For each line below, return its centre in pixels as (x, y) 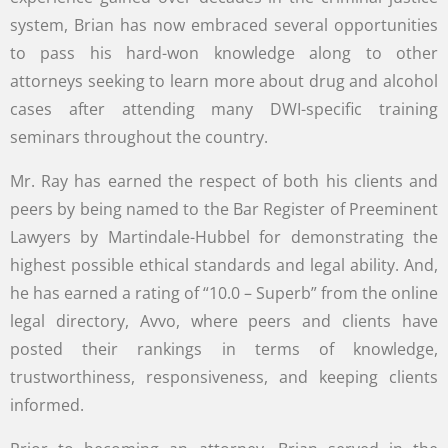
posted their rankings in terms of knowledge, (224, 349)
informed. (47, 405)
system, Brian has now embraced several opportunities (224, 25)
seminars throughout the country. (139, 137)
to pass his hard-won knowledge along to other (224, 53)
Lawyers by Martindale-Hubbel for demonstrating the (224, 237)
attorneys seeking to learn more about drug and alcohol (224, 81)
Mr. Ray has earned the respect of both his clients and (224, 181)
